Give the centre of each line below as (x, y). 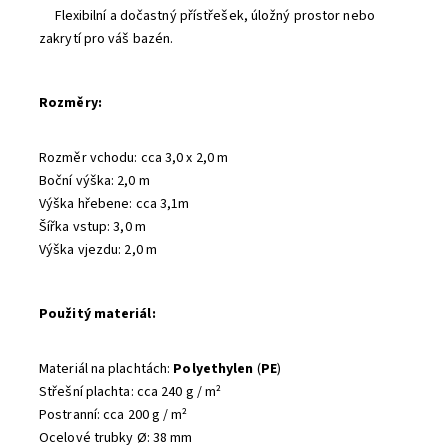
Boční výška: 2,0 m (94, 181)
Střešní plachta (85, 392)
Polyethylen (213, 369)
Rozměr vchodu (87, 158)
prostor (317, 16)
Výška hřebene (84, 204)
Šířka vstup (73, 227)
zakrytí (60, 39)
